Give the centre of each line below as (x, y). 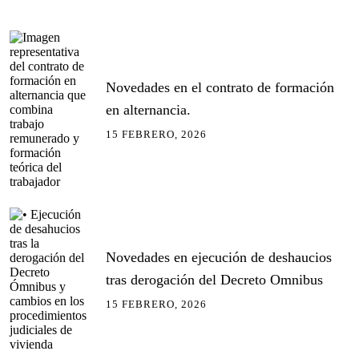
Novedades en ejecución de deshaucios (219, 257)
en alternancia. (148, 109)
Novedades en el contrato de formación (220, 87)
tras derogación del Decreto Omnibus (214, 279)
